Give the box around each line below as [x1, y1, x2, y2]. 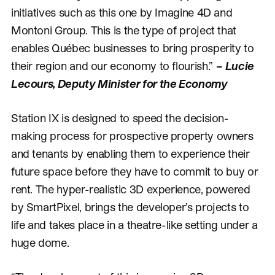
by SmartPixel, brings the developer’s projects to [10, 200, 249, 214]
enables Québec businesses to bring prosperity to [10, 41, 254, 55]
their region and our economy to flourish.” [10, 59, 216, 72]
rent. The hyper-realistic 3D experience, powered [10, 182, 250, 196]
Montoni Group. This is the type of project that [10, 23, 237, 37]
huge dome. [10, 236, 69, 249]
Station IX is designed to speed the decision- [10, 111, 229, 125]
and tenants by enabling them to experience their [10, 147, 250, 160]
